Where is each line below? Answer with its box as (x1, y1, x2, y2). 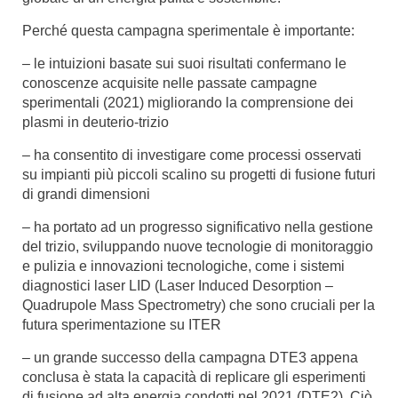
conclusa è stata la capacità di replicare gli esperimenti (22, 370, 366, 385)
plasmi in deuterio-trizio (22, 115, 169, 130)
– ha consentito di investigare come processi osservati (22, 147, 362, 163)
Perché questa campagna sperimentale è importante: (22, 23, 354, 38)
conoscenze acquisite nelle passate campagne (22, 76, 317, 91)
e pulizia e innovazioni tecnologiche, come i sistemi (22, 259, 345, 274)
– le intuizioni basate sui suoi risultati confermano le (22, 56, 346, 71)
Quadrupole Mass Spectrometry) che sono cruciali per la (22, 298, 375, 313)
